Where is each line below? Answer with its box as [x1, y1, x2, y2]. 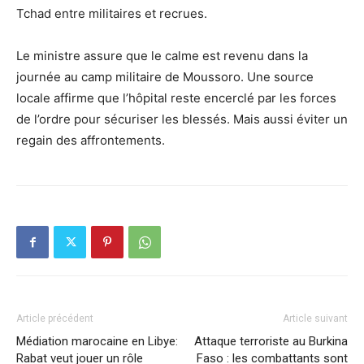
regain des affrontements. [16, 132, 165, 148]
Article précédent [16, 312, 93, 324]
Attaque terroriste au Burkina [194, 333, 348, 349]
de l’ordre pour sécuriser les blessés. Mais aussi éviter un [16, 110, 348, 127]
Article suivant [283, 312, 348, 324]
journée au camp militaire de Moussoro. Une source [16, 68, 314, 84]
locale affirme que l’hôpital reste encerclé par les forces [16, 89, 336, 106]
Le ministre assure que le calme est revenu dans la [16, 47, 308, 63]
